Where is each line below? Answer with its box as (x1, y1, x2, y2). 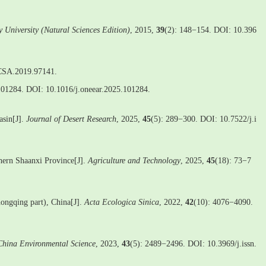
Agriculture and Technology (88, 156, 180, 165)
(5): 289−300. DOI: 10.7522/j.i (151, 115, 256, 123)
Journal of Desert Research (26, 115, 116, 123)
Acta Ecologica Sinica (84, 198, 159, 207)
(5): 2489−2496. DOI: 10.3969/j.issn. (130, 239, 256, 248)
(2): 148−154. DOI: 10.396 (164, 26, 256, 34)
